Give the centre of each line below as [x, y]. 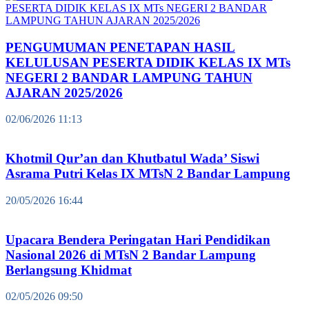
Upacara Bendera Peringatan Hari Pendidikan [138, 239]
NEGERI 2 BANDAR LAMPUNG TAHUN [129, 77]
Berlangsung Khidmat [69, 270]
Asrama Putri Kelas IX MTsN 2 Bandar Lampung [148, 174]
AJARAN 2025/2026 [64, 92]
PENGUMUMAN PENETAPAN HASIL [120, 47]
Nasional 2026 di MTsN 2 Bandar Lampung [131, 255]
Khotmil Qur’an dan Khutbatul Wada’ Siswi [132, 159]
